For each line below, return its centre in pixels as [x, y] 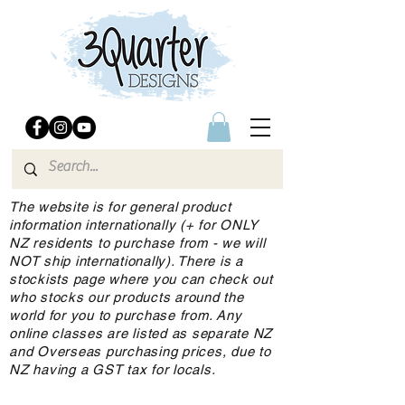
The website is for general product [120, 207]
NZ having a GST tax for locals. [116, 370]
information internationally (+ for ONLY [134, 225]
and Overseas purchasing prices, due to [140, 352]
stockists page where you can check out [141, 279]
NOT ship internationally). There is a [126, 261]
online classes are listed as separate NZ [141, 334]
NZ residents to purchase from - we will [137, 243]
